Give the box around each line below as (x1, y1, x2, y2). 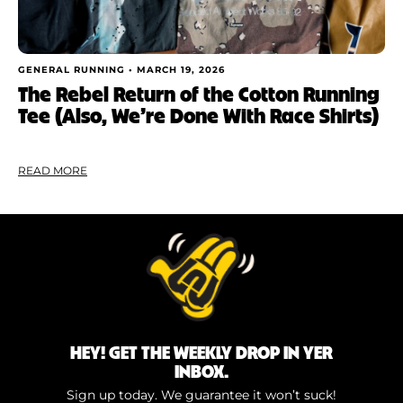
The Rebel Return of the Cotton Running (18, 78, 380, 107)
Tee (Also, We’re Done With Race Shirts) (18, 100, 379, 129)
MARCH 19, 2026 (137, 63, 225, 76)
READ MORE (18, 163, 87, 177)
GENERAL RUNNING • (18, 63, 137, 76)
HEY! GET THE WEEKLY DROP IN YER (70, 339, 333, 363)
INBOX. (175, 358, 228, 382)
